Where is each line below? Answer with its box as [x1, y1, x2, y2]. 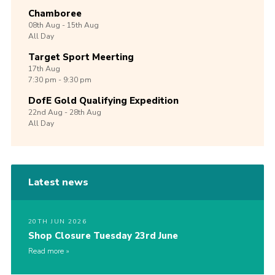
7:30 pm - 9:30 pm [28, 74, 91, 85]
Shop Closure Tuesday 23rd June [28, 229, 178, 242]
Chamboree [28, 7, 82, 20]
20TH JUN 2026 [28, 217, 87, 226]
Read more [28, 246, 64, 256]
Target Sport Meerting [28, 50, 134, 63]
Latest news [28, 175, 88, 189]
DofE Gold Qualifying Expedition [28, 94, 179, 107]
